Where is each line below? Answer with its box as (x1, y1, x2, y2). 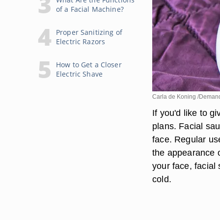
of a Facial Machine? (56, 4, 124, 14)
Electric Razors (56, 37, 106, 46)
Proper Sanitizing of (56, 27, 122, 37)
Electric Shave (56, 69, 103, 79)
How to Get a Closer (56, 60, 122, 69)
